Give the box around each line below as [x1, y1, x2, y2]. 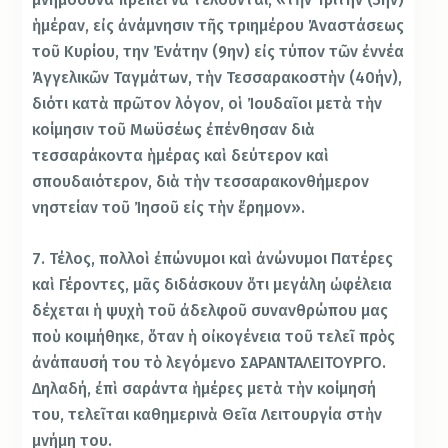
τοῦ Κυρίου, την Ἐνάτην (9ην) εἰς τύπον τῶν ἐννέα [32, 41, 405, 61]
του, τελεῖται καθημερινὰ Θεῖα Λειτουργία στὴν [32, 405, 383, 425]
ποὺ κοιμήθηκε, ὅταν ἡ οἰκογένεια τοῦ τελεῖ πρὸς [32, 327, 396, 347]
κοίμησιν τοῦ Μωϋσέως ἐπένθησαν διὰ [32, 119, 316, 139]
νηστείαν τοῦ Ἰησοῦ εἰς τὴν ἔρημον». [32, 197, 306, 217]
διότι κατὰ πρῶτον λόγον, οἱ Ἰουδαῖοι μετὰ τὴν [32, 93, 383, 113]
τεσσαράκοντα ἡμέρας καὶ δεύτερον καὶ [32, 145, 330, 165]
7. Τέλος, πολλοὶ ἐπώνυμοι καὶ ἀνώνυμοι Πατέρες [32, 249, 394, 269]
